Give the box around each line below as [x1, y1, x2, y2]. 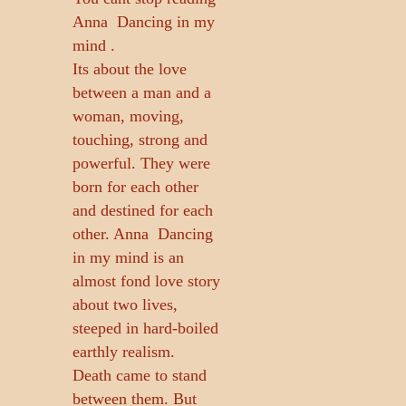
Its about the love [72, 59, 187, 78]
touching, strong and [72, 130, 208, 149]
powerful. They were [72, 153, 210, 172]
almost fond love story [72, 271, 220, 290]
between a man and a [72, 82, 211, 101]
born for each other [72, 177, 198, 196]
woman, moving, [72, 106, 184, 125]
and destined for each [72, 200, 213, 219]
